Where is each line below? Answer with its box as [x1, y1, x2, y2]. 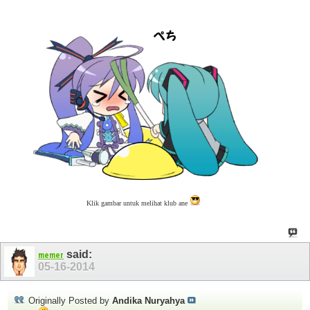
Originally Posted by [26, 295, 112, 307]
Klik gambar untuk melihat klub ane [86, 199, 190, 207]
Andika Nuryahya [112, 295, 185, 307]
